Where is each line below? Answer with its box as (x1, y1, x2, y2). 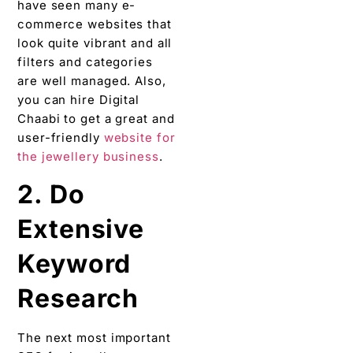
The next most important (17, 330, 171, 346)
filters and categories (17, 54, 153, 70)
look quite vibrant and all (17, 35, 173, 51)
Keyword (17, 248, 132, 280)
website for (103, 130, 176, 146)
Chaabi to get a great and (17, 111, 175, 127)
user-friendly (17, 130, 104, 146)
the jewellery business (17, 149, 159, 165)
